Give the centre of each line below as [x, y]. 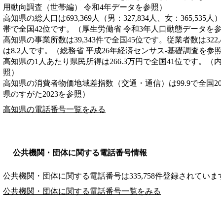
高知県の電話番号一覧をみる [54, 109]
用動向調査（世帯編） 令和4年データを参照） [85, 7]
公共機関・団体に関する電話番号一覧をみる [82, 191]
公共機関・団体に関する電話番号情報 [80, 152]
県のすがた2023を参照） [46, 94]
